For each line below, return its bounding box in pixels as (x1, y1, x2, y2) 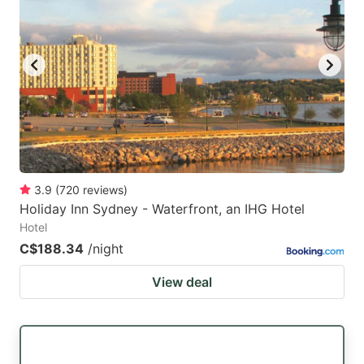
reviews (83, 183, 123, 197)
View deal (152, 274, 212, 291)
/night (88, 240, 123, 258)
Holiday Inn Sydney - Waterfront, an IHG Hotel (19, 201, 305, 218)
